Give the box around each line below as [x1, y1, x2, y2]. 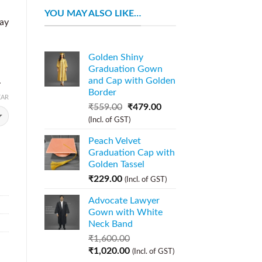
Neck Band [88, 219, 133, 229]
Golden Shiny [88, 53, 143, 63]
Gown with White [88, 208, 163, 218]
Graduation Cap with [88, 148, 175, 158]
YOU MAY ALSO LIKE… [44, 8, 141, 18]
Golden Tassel [88, 160, 144, 170]
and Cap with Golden [88, 76, 175, 86]
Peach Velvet [88, 136, 141, 146]
